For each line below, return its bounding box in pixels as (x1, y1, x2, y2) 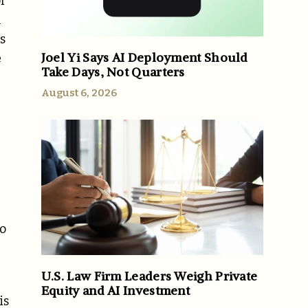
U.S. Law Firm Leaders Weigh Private (41, 268, 258, 285)
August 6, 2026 (41, 86, 117, 99)
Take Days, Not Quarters (41, 63, 185, 80)
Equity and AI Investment (41, 283, 190, 299)
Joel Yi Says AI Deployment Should (41, 49, 248, 65)
